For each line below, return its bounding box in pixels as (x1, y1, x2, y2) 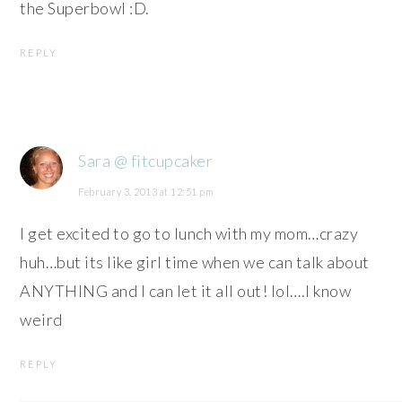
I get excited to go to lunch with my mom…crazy (20, 223, 359, 244)
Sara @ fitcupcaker (78, 151, 214, 171)
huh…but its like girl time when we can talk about (20, 252, 370, 273)
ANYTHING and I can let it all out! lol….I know (20, 281, 352, 301)
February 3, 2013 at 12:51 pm (78, 186, 214, 198)
